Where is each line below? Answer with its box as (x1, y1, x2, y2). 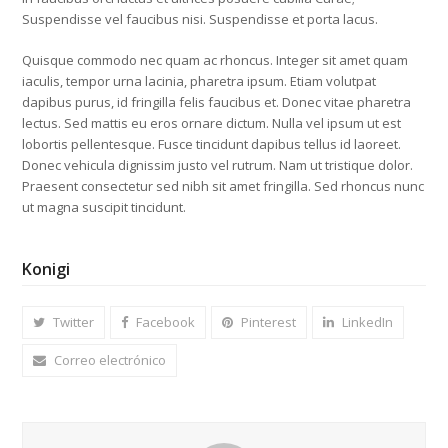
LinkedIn (342, 313, 394, 332)
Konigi (22, 258, 71, 281)
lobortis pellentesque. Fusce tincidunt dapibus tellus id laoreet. (22, 135, 402, 154)
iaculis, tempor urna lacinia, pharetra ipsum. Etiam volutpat (22, 72, 377, 91)
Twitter (53, 313, 95, 332)
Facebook (136, 313, 196, 332)
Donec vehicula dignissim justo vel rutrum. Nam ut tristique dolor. (22, 156, 414, 175)
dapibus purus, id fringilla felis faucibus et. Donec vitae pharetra (22, 93, 412, 112)
